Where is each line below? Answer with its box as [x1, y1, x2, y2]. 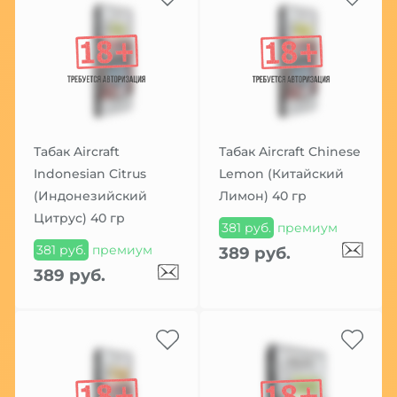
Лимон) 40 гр [218, 187, 307, 204]
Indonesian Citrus [33, 165, 146, 182]
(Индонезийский [33, 187, 147, 204]
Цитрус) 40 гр [33, 209, 125, 226]
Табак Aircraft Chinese [218, 143, 361, 160]
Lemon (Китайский [218, 165, 344, 182]
